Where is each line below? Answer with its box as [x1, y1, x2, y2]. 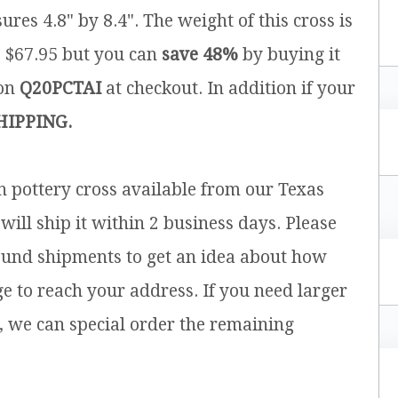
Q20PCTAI [20, 78, 101, 99]
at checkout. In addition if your [101, 78, 355, 99]
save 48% [162, 44, 238, 66]
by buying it [238, 44, 340, 66]
